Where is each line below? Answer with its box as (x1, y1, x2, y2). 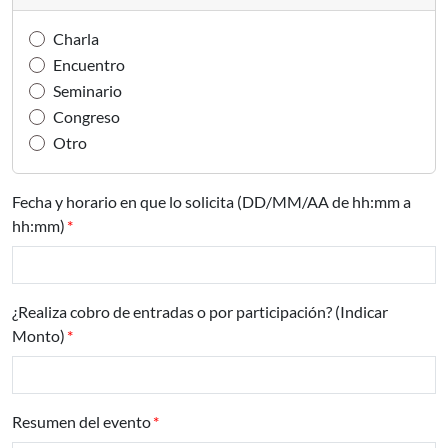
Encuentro (53, 55, 125, 74)
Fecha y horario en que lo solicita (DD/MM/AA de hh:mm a (12, 192, 411, 211)
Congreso (53, 107, 120, 126)
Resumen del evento (12, 412, 151, 431)
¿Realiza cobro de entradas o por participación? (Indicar (12, 302, 388, 321)
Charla (53, 29, 99, 48)
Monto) (12, 326, 65, 345)
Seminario (53, 81, 122, 100)
